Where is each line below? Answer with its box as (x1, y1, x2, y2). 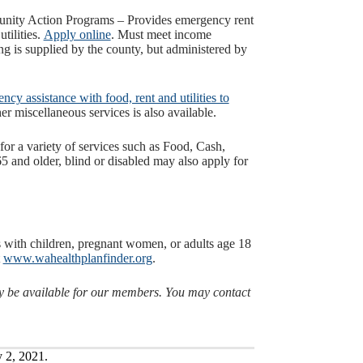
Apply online (43, 28, 111, 42)
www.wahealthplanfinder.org (2, 251, 152, 266)
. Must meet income (110, 28, 211, 42)
